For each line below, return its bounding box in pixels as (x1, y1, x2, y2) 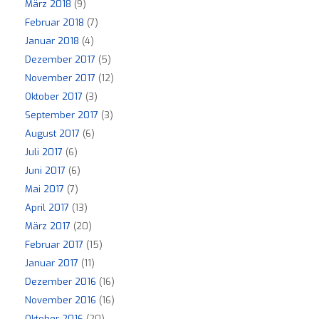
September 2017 (25, 109, 98, 122)
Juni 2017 (25, 164, 66, 177)
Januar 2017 (25, 257, 78, 270)
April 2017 (25, 202, 69, 214)
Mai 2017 (25, 183, 64, 196)
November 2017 (25, 72, 95, 85)
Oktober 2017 (25, 90, 83, 103)
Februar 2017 (25, 239, 83, 251)
